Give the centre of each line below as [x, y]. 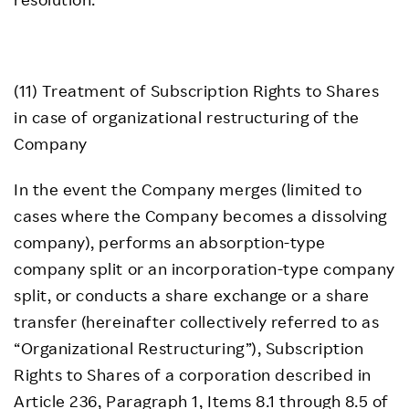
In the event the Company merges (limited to [188, 189]
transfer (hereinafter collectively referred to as [197, 321]
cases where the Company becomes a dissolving [200, 215]
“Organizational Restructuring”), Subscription [189, 348]
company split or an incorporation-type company [204, 268]
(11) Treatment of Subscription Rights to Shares [197, 90]
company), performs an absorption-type [170, 242]
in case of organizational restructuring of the [187, 117]
